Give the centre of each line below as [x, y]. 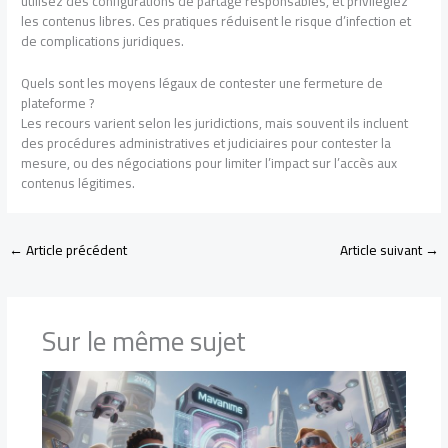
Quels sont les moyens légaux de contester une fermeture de [202, 82]
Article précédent [75, 249]
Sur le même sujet [143, 341]
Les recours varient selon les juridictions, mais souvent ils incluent [215, 122]
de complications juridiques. [103, 40]
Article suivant [382, 249]
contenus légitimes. [78, 182]
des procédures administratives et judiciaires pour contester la [206, 142]
